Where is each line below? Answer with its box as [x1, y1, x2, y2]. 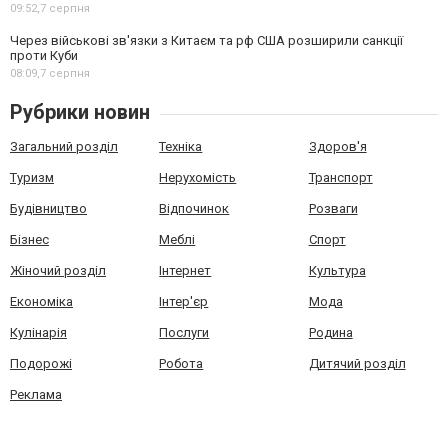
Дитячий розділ [308, 356, 406, 372]
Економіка [10, 294, 73, 310]
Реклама [10, 387, 62, 403]
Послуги [159, 325, 210, 341]
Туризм [10, 170, 54, 186]
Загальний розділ [10, 139, 118, 155]
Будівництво [10, 201, 87, 217]
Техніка [159, 139, 203, 155]
